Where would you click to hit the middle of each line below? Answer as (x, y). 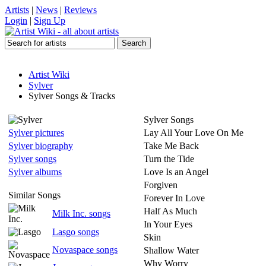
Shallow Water (171, 250)
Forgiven (161, 185)
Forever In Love (174, 198)
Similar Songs (34, 195)
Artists (17, 10)
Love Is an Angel (176, 172)
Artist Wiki (49, 75)
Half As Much (170, 211)
